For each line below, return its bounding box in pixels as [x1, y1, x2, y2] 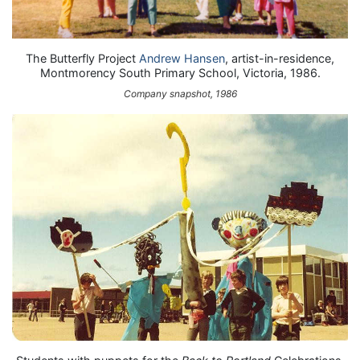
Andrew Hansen [139, 51, 225, 65]
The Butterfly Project [26, 51, 139, 65]
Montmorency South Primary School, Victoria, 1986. [39, 65, 321, 80]
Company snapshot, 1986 [123, 87, 237, 100]
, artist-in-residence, [225, 51, 334, 65]
